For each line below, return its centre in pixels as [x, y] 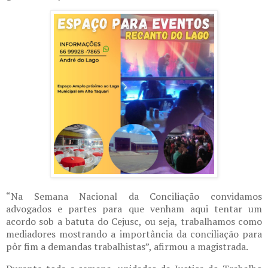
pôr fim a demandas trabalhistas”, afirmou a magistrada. [127, 247]
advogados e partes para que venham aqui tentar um [134, 209]
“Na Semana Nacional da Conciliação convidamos [134, 197]
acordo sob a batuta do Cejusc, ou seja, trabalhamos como [134, 222]
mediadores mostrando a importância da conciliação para [134, 234]
